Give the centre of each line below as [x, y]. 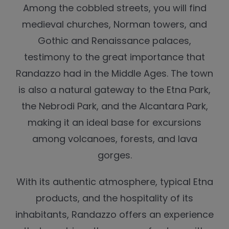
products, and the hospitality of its [114, 198]
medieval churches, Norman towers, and [114, 25]
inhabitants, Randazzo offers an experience [114, 215]
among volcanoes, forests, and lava [114, 139]
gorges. [114, 155]
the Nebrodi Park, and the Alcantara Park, [114, 106]
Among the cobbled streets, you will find [114, 8]
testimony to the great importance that [114, 57]
